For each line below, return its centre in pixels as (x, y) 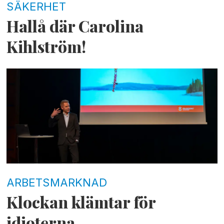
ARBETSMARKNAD (57, 182)
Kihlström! (46, 47)
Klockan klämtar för (81, 202)
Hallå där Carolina (75, 26)
